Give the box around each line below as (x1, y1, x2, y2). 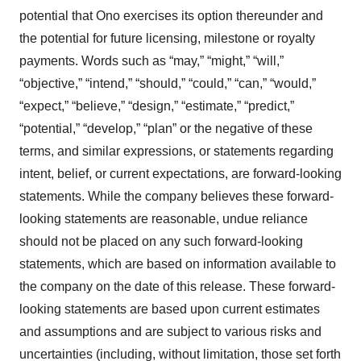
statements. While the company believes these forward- (19, 189, 334, 203)
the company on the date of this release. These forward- (19, 280, 335, 293)
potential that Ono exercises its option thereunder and (19, 9, 323, 23)
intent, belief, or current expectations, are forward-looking (19, 167, 342, 180)
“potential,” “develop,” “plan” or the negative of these (19, 122, 313, 135)
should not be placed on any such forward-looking (19, 234, 303, 248)
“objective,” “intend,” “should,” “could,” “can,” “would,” (19, 77, 316, 90)
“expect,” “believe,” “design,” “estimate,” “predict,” (19, 99, 294, 113)
